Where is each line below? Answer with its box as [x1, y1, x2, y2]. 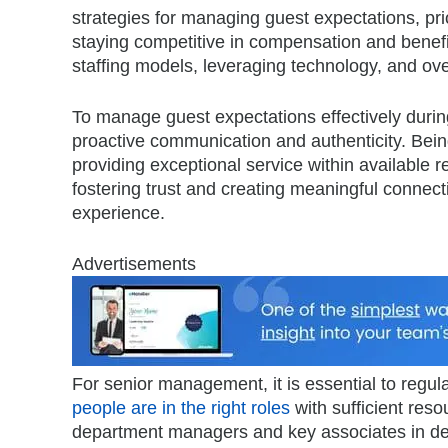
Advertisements [72, 253, 196, 274]
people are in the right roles [72, 397, 290, 418]
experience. [72, 202, 165, 223]
